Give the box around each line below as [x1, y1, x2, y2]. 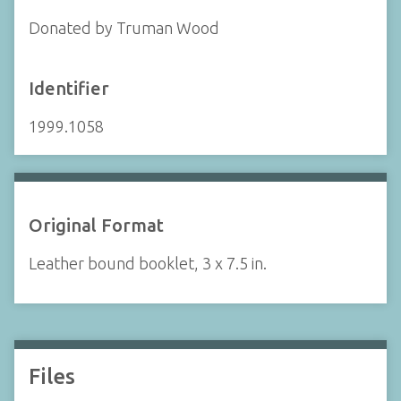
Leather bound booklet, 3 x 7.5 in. [29, 253, 267, 272]
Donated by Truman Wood [29, 19, 219, 38]
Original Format [29, 214, 164, 235]
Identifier [29, 77, 109, 98]
